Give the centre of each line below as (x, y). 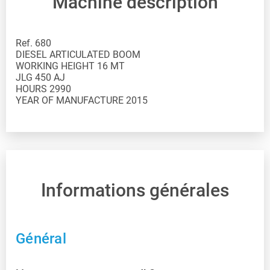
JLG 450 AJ (40, 77)
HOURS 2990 (43, 89)
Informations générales (135, 190)
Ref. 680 (33, 43)
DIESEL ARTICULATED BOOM (78, 54)
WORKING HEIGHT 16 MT (70, 66)
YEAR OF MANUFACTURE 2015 (82, 100)
